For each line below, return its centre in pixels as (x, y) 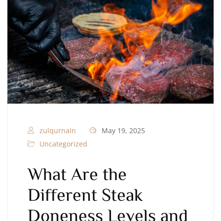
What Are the (77, 173)
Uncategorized (63, 144)
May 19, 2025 (122, 130)
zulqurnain (58, 130)
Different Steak (85, 194)
